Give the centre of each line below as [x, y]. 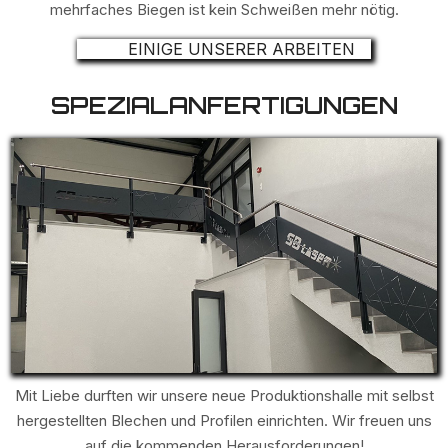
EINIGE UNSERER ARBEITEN [239, 49]
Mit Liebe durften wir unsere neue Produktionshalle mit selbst [224, 395]
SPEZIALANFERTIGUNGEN [224, 105]
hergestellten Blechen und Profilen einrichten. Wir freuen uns [224, 420]
